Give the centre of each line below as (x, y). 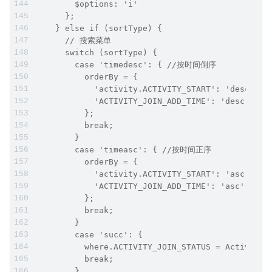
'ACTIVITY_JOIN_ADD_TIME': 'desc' (143, 101)
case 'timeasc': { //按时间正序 (124, 149)
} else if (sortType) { (99, 28)
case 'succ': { (89, 234)
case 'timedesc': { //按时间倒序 (126, 64)
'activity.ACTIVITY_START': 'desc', (148, 89)
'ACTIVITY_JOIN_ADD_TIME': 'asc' (140, 186)
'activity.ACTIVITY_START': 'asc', (145, 174)
